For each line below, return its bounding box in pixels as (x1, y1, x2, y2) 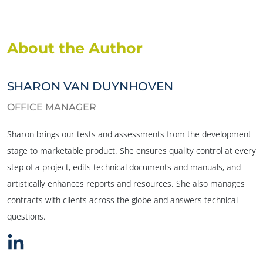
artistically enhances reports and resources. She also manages (7, 177, 245, 189)
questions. (7, 210, 46, 222)
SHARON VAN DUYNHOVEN (7, 79, 173, 93)
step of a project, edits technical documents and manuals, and (7, 161, 241, 173)
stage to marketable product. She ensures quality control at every (7, 144, 256, 156)
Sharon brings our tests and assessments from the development (7, 128, 251, 140)
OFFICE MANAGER (7, 101, 96, 113)
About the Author (7, 39, 143, 57)
